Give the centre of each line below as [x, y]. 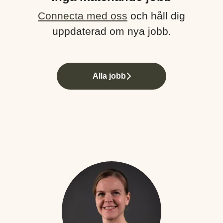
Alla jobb [109, 76]
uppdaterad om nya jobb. [111, 31]
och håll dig [156, 16]
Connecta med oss [83, 16]
